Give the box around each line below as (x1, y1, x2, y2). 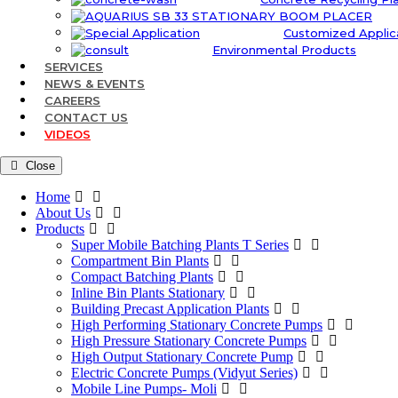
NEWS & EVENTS (44, 76, 145, 91)
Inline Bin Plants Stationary (71, 285, 225, 300)
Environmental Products (212, 43, 356, 57)
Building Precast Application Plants (71, 301, 269, 316)
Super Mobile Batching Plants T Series (71, 237, 289, 252)
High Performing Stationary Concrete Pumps (71, 317, 322, 332)
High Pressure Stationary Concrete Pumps (71, 333, 306, 348)
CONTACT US (44, 110, 128, 124)
